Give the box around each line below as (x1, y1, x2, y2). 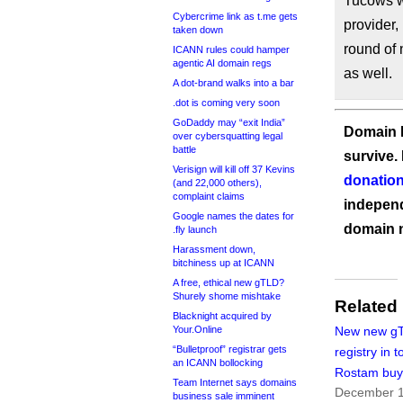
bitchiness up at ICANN (173, 257, 274, 268)
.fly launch (173, 224, 217, 235)
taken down (173, 24, 223, 35)
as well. (344, 66, 392, 81)
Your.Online (173, 324, 222, 335)
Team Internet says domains (173, 377, 297, 388)
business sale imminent (173, 390, 274, 401)
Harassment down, (173, 244, 255, 255)
